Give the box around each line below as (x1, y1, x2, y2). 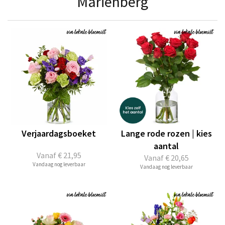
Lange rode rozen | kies (121, 128, 212, 139)
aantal (154, 140, 179, 152)
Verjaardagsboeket (22, 128, 96, 139)
